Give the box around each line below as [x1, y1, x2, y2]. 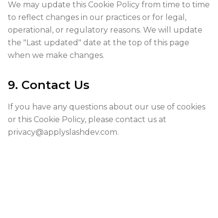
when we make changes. [8, 51, 104, 60]
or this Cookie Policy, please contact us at [8, 115, 166, 124]
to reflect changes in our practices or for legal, [8, 13, 186, 22]
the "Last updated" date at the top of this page [8, 38, 189, 47]
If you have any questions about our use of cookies [8, 102, 205, 111]
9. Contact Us [8, 78, 90, 92]
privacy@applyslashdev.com [8, 127, 117, 137]
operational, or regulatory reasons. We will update [8, 25, 202, 35]
